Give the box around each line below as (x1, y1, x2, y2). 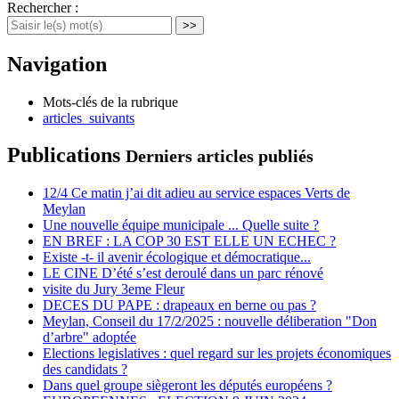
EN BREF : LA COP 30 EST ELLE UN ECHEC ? (43, 233, 336, 249)
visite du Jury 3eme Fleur (43, 281, 184, 297)
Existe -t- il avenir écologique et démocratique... (43, 249, 311, 265)
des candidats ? (43, 362, 127, 378)
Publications (7, 143, 126, 167)
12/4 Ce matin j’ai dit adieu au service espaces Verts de (43, 185, 350, 201)
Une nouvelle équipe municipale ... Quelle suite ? (43, 217, 319, 233)
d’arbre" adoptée (43, 330, 136, 346)
